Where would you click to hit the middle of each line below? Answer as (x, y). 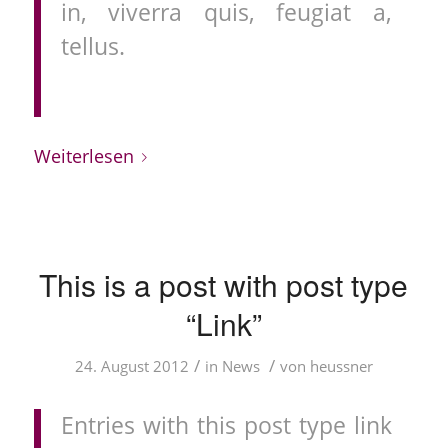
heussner (341, 366)
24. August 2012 (131, 366)
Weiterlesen (83, 155)
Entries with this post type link (226, 426)
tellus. (92, 46)
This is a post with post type (224, 285)
